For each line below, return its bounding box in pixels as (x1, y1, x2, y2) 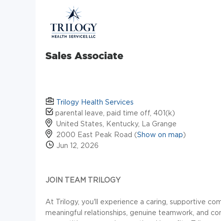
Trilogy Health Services (56, 98, 134, 106)
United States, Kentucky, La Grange (56, 120, 177, 128)
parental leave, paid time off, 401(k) (53, 109, 175, 117)
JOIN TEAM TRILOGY (45, 176, 120, 184)
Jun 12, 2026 (54, 142, 99, 149)
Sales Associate (45, 49, 123, 61)
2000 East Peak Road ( (56, 131, 137, 139)
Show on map (137, 131, 183, 139)
